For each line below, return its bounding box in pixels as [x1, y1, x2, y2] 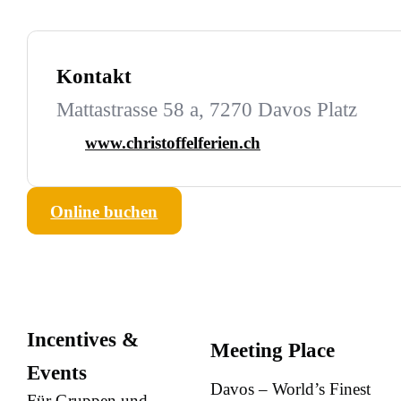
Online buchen [50, 202, 158, 222]
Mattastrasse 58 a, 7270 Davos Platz [55, 98, 357, 122]
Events [26, 361, 87, 384]
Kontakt [55, 65, 132, 89]
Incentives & [26, 328, 139, 351]
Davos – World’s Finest [209, 380, 371, 399]
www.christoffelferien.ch [85, 133, 260, 153]
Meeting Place [209, 339, 335, 363]
